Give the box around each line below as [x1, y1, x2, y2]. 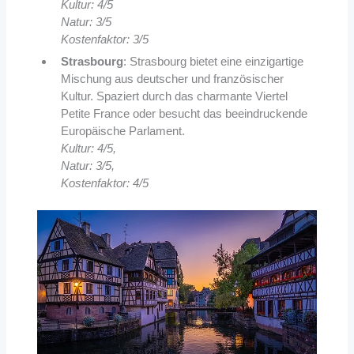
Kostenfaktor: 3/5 [60, 32, 149, 47]
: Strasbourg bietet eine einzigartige [122, 55, 303, 69]
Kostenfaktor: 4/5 [60, 176, 149, 190]
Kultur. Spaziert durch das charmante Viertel [60, 89, 288, 104]
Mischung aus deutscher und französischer [60, 72, 284, 86]
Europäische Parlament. [60, 124, 185, 138]
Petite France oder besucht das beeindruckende [60, 107, 307, 121]
